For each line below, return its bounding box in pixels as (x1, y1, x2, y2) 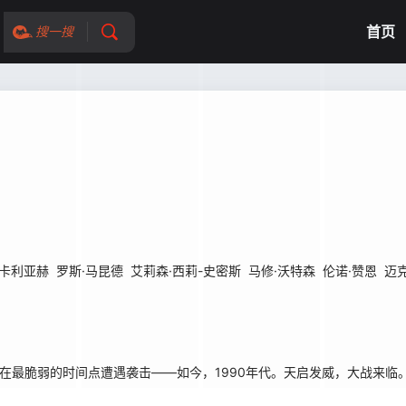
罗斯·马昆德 (56, 263, 123, 278)
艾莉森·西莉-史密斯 (130, 263, 241, 278)
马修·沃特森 (248, 263, 315, 278)
